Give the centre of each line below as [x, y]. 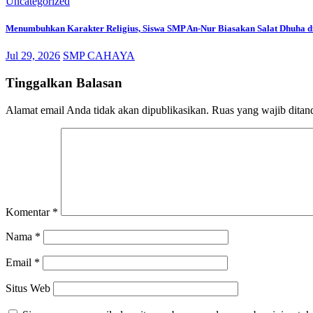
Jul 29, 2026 [33, 56]
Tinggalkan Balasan [64, 82]
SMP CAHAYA [99, 56]
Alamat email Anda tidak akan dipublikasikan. [107, 110]
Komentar [29, 212]
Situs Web [28, 288]
